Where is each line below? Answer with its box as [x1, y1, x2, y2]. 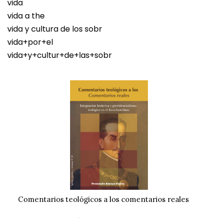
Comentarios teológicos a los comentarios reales [18, 195, 189, 204]
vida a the [7, 10, 45, 22]
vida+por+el [7, 36, 53, 48]
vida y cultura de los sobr [7, 23, 102, 35]
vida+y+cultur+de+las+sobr [7, 50, 112, 61]
